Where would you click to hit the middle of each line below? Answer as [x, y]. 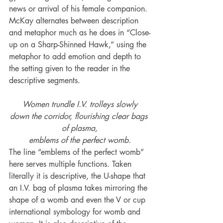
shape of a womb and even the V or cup [78, 200]
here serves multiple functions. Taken [71, 164]
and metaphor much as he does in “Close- [80, 32]
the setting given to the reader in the [71, 68]
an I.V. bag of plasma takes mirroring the [79, 188]
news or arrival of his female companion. [79, 8]
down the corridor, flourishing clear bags [80, 116]
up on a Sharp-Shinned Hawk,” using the [79, 44]
